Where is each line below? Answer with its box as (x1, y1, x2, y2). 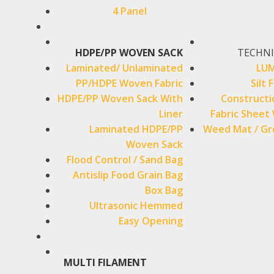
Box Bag (144, 183, 183, 197)
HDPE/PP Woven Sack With (57, 92, 183, 105)
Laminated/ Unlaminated (65, 61, 183, 75)
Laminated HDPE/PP (89, 122, 183, 136)
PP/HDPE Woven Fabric (75, 76, 183, 90)
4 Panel (112, 4, 147, 18)
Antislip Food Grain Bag (72, 168, 183, 182)
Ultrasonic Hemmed (89, 199, 183, 212)
